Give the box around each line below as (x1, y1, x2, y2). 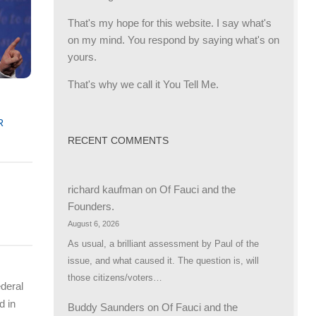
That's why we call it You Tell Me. (68, 78, 219, 91)
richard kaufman (68, 183, 142, 196)
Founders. (68, 200, 114, 213)
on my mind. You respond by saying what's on (68, 34, 279, 47)
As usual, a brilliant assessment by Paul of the (68, 238, 259, 249)
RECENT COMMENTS (68, 135, 169, 147)
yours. (68, 51, 97, 63)
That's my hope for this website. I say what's (68, 17, 272, 30)
